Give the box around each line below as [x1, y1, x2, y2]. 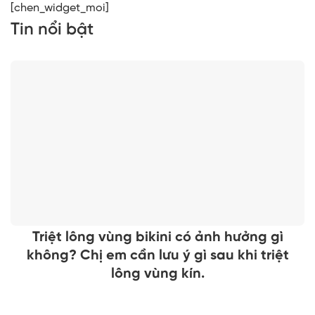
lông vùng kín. [110, 266, 205, 281]
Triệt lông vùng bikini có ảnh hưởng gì [32, 229, 283, 245]
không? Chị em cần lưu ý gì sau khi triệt [26, 247, 289, 263]
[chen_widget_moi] [11, 1, 109, 14]
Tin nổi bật [11, 20, 94, 39]
